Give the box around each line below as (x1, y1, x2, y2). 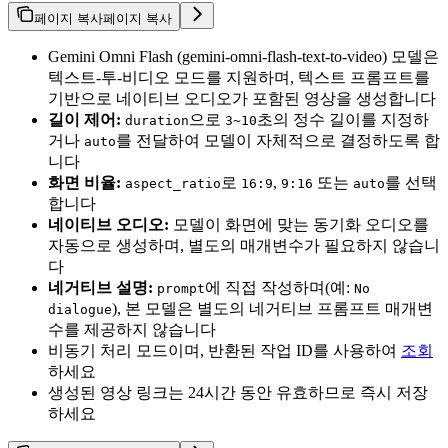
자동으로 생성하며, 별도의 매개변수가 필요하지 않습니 (48, 237, 440, 255)
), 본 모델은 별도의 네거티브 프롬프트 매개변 (112, 300, 433, 318)
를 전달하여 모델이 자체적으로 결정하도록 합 (116, 132, 440, 150)
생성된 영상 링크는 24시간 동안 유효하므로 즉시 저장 (48, 384, 428, 402)
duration (125, 113, 189, 129)
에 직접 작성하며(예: (205, 279, 354, 297)
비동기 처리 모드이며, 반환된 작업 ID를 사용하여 (48, 342, 401, 360)
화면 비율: (48, 174, 121, 192)
